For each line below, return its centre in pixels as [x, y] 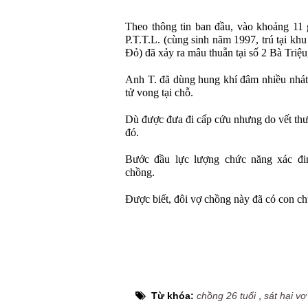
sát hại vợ [285, 296]
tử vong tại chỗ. [159, 93]
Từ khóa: [174, 296]
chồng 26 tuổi [226, 296]
